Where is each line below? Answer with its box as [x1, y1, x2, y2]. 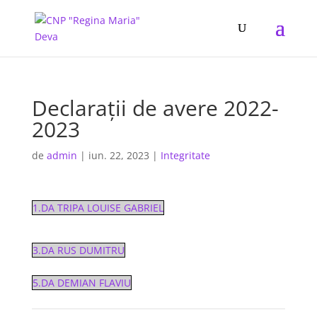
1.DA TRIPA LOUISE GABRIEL [32, 201, 163, 214]
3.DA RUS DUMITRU [32, 243, 125, 257]
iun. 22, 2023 [88, 149, 149, 162]
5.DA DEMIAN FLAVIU [32, 276, 131, 289]
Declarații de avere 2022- [31, 93, 279, 122]
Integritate [160, 149, 210, 162]
